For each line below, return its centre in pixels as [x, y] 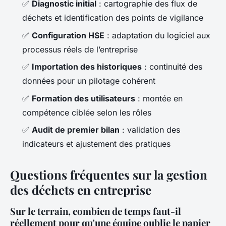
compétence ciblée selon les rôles [87, 112]
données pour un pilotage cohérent [89, 81]
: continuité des [172, 67]
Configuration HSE [68, 35]
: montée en [159, 98]
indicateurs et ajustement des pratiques [96, 144]
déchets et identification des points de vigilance [113, 18]
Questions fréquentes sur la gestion [109, 175]
